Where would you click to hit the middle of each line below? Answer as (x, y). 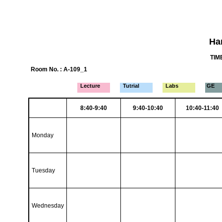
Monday (42, 135)
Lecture (89, 86)
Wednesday (48, 206)
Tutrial (130, 86)
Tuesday (43, 170)
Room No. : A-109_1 (59, 69)
